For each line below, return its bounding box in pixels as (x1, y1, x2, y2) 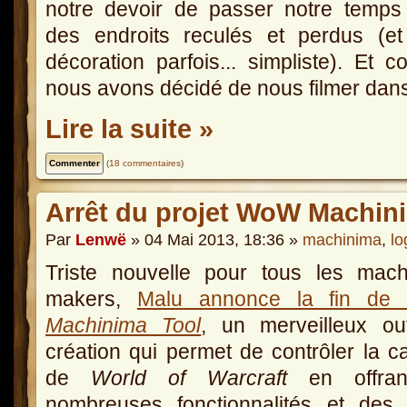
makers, (45, 287, 137, 312)
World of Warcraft (91, 366, 288, 391)
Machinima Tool (45, 313, 202, 338)
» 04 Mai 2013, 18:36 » (126, 231, 303, 250)
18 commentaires (109, 157, 181, 168)
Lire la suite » (45, 114, 213, 144)
